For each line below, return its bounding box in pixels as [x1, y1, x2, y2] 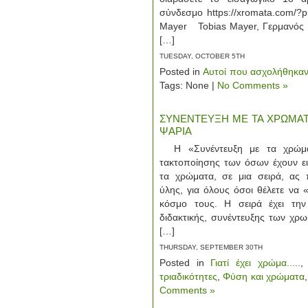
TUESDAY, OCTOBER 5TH [159, 52, 245, 60]
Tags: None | [159, 80, 217, 91]
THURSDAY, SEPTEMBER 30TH [159, 243, 263, 251]
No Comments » [217, 80, 288, 91]
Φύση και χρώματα [223, 271, 305, 282]
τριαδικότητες [159, 271, 217, 282]
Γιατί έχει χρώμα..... [210, 257, 300, 268]
